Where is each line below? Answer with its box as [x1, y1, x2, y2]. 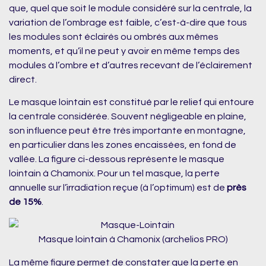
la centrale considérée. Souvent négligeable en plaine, [9, 111, 246, 121]
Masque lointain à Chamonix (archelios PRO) [38, 235, 228, 245]
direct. [9, 74, 37, 84]
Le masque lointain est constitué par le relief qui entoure [9, 97, 254, 107]
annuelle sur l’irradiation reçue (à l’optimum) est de [9, 182, 227, 192]
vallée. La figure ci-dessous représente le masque [9, 154, 224, 164]
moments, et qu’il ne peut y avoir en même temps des [9, 46, 240, 56]
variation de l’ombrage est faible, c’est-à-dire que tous [9, 17, 247, 27]
